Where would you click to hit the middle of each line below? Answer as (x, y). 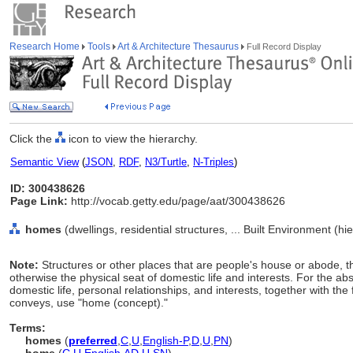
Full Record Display (283, 46)
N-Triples (214, 162)
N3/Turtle (166, 162)
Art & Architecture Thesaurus (178, 46)
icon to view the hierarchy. (132, 139)
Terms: (28, 328)
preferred (93, 340)
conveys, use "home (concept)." (89, 303)
